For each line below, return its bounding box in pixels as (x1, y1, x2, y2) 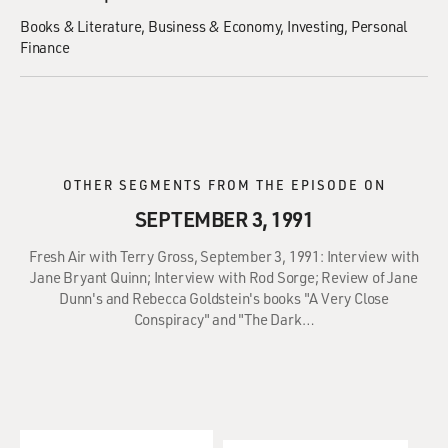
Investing (287, 16, 345, 36)
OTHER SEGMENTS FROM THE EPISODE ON (62, 176, 386, 193)
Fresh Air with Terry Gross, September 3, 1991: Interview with (29, 246, 419, 266)
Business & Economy (148, 16, 281, 36)
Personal (350, 16, 408, 36)
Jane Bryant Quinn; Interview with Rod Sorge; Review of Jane (30, 267, 418, 287)
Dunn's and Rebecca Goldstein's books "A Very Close (59, 288, 389, 308)
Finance (20, 37, 70, 57)
